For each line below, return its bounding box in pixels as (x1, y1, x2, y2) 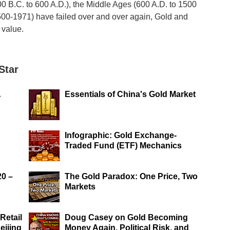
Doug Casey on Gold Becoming (65, 213, 188, 222)
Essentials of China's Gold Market (65, 90, 196, 99)
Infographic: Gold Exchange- (65, 131, 177, 140)
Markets (65, 182, 95, 191)
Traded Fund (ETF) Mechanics (65, 141, 182, 150)
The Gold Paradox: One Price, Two (65, 172, 198, 181)
